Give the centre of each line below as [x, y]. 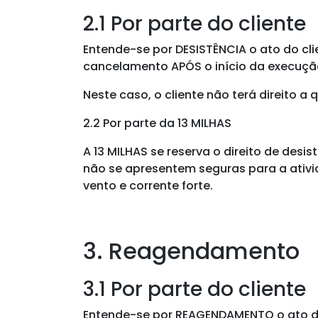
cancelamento [127, 66]
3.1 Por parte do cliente [194, 289]
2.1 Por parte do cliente [194, 23]
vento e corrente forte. [148, 185]
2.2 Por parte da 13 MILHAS [157, 123]
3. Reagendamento [191, 251]
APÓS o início [209, 66]
